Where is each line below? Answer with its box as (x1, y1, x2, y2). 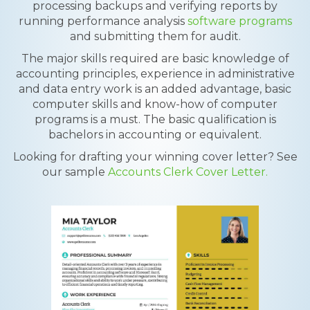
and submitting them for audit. (69, 30, 241, 43)
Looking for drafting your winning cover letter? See (12, 150, 298, 163)
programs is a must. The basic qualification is (34, 113, 276, 126)
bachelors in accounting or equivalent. (48, 128, 262, 141)
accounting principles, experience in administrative (15, 67, 295, 80)
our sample (42, 165, 108, 179)
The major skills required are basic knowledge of (21, 52, 289, 65)
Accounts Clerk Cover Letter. (108, 165, 268, 179)
